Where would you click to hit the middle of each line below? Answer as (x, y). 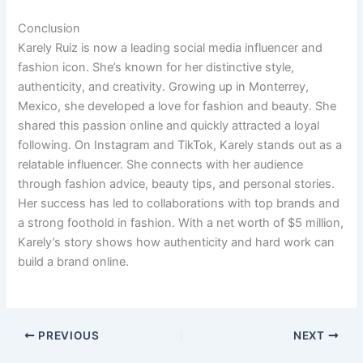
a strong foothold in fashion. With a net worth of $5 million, (181, 222)
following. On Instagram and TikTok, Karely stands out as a (180, 145)
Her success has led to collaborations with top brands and (179, 203)
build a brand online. (74, 261)
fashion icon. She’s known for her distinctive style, (156, 67)
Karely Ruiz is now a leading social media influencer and (171, 47)
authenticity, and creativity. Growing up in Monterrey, (164, 86)
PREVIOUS (67, 335)
